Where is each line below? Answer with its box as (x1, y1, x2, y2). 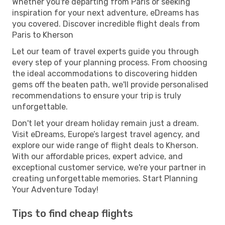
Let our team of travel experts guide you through (12, 46, 199, 56)
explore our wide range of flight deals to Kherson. (12, 140, 198, 150)
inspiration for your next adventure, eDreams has (12, 8, 199, 18)
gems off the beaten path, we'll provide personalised (12, 79, 208, 89)
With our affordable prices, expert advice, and (12, 151, 183, 161)
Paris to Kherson (12, 30, 73, 40)
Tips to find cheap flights (12, 207, 133, 219)
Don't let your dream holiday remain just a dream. (12, 118, 199, 128)
